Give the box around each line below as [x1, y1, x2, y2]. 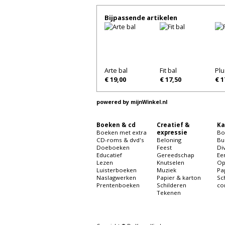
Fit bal [160, 66, 177, 75]
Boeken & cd [96, 121, 136, 129]
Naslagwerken [96, 174, 136, 182]
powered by [96, 98, 131, 106]
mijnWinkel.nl [131, 98, 167, 106]
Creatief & [157, 121, 190, 129]
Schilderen [157, 181, 186, 189]
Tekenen [157, 189, 181, 197]
